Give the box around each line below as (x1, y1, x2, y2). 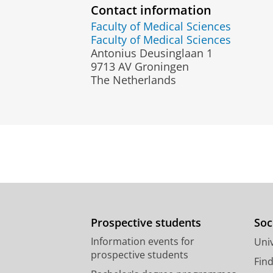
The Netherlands (91, 72, 176, 87)
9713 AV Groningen (91, 58, 189, 74)
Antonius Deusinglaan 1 (91, 45, 213, 60)
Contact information (91, 1, 211, 19)
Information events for (91, 234, 194, 248)
